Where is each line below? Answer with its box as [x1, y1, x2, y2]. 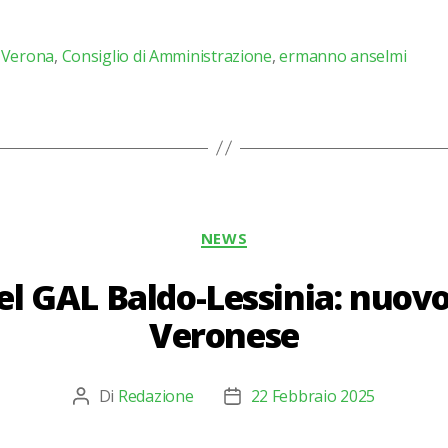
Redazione [117, 385, 194, 408]
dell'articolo [231, 411, 315, 434]
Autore [79, 387, 131, 410]
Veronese [149, 312, 299, 359]
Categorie [223, 216, 305, 241]
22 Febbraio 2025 [250, 385, 376, 408]
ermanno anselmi [279, 44, 407, 67]
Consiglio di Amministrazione [61, 44, 272, 67]
